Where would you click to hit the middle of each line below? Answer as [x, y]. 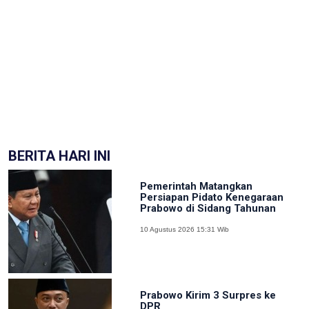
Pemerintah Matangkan [196, 186]
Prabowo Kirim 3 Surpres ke [208, 295]
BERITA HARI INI [59, 156]
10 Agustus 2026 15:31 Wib [184, 229]
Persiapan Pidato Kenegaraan [211, 197]
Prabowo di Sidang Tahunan [208, 208]
